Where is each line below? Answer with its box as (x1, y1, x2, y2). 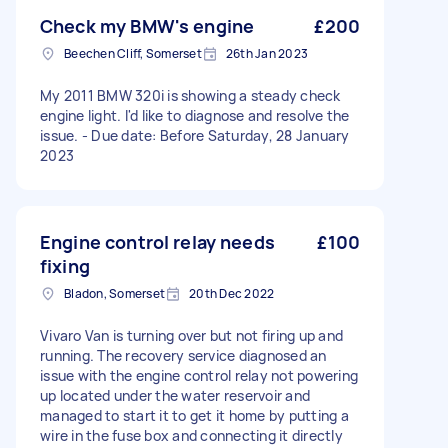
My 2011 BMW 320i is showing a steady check (40, 86, 341, 105)
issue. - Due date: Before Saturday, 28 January (40, 126, 350, 145)
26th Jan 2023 (225, 45, 308, 62)
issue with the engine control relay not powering (40, 366, 358, 385)
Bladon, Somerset (64, 285, 165, 302)
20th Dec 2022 (189, 285, 275, 302)
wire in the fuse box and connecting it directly (40, 426, 343, 445)
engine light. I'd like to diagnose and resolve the (40, 106, 350, 125)
